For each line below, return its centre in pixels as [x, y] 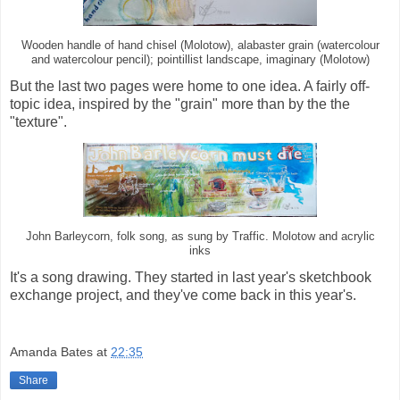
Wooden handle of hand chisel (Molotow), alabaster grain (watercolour [200, 46]
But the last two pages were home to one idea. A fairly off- [190, 87]
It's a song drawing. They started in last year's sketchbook [191, 278]
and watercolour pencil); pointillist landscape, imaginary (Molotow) [200, 60]
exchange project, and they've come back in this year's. [183, 296]
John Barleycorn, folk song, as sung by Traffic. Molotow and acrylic [200, 237]
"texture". [38, 122]
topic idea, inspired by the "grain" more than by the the [180, 104]
